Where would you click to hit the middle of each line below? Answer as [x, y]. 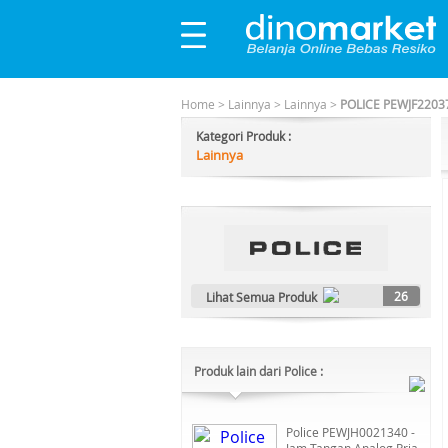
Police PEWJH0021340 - [350, 432]
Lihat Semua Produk [261, 297]
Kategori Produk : [243, 136]
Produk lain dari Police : [258, 371]
